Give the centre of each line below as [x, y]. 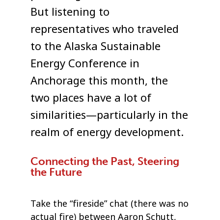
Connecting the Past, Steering [105, 161]
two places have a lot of [91, 98]
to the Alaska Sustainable [96, 46]
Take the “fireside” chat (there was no [110, 204]
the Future [56, 172]
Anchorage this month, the [99, 81]
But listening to [70, 12]
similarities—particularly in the [110, 115]
